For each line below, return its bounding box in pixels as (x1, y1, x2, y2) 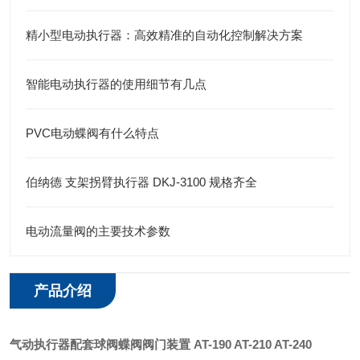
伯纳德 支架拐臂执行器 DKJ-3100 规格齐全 (26, 175, 257, 189)
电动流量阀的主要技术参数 (26, 224, 170, 238)
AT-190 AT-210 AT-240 (190, 337, 312, 351)
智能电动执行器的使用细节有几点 (26, 77, 207, 91)
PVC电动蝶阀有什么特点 (26, 126, 159, 140)
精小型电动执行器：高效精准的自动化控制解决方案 (26, 28, 303, 42)
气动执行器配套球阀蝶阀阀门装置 (10, 337, 190, 351)
